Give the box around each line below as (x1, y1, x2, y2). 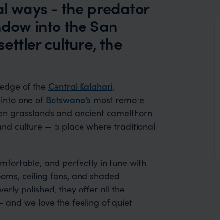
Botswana (45, 93, 85, 106)
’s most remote (85, 93, 144, 106)
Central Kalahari (48, 80, 112, 92)
